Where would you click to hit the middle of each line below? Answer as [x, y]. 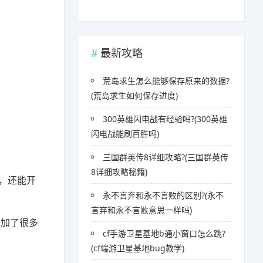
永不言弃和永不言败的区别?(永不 [163, 195]
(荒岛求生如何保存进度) [135, 95]
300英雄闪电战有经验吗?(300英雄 [165, 119]
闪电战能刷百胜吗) [125, 134]
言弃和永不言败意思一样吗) [142, 210]
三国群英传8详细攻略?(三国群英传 [166, 157]
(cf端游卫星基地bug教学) [138, 248]
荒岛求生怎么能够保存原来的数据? [166, 81]
